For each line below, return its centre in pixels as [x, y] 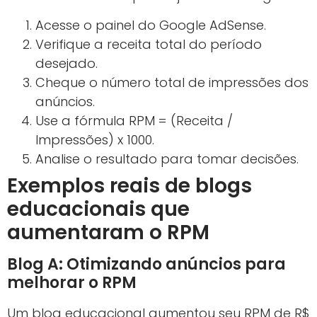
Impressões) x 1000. [95, 139]
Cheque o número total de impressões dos [172, 82]
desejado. [67, 63]
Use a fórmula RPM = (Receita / [134, 120]
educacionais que [98, 209]
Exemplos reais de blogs [129, 185]
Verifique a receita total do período [149, 44]
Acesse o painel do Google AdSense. [151, 25]
